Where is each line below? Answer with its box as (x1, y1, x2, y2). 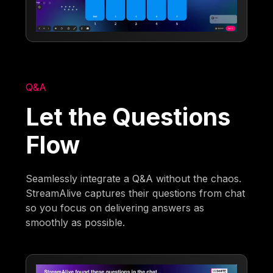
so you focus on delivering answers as (26, 202, 205, 214)
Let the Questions (26, 102, 231, 132)
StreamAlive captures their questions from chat (26, 187, 246, 200)
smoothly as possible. (26, 216, 126, 229)
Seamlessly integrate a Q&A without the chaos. (26, 172, 242, 185)
